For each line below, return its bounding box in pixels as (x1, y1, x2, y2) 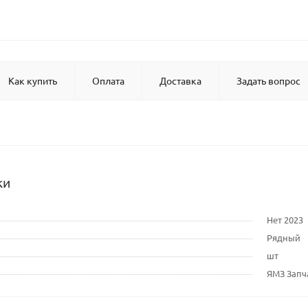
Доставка (159, 74, 201, 87)
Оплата (92, 74, 124, 87)
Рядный (267, 232, 300, 243)
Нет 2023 (267, 214, 303, 225)
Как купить (8, 74, 57, 87)
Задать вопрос (236, 74, 300, 87)
